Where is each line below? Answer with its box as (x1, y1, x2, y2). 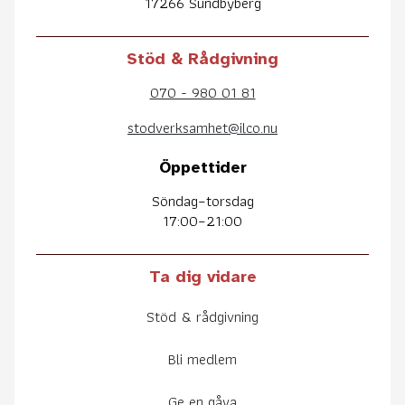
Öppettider (158, 157, 247, 178)
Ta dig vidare (148, 267, 257, 287)
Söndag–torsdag (151, 188, 254, 214)
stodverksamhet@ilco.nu (127, 115, 278, 141)
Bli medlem (168, 346, 237, 372)
